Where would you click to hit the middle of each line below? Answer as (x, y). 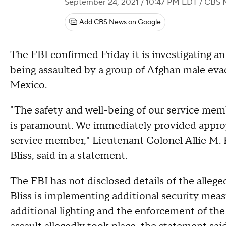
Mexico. (30, 85)
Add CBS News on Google (120, 22)
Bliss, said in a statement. (69, 156)
